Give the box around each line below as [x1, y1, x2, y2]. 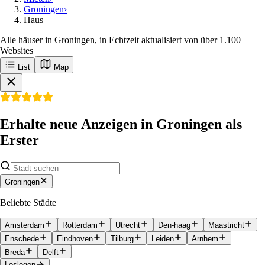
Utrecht [115, 220, 140, 230]
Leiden [151, 234, 174, 243]
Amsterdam [5, 220, 44, 230]
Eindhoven [57, 234, 93, 243]
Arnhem [192, 234, 218, 243]
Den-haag [158, 220, 190, 230]
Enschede [5, 234, 39, 243]
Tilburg [111, 234, 134, 243]
